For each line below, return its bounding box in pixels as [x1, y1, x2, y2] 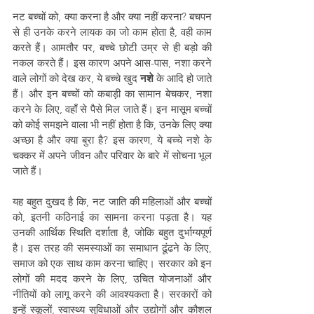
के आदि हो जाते [153, 71, 212, 85]
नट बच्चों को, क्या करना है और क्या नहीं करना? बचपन [13, 10, 212, 23]
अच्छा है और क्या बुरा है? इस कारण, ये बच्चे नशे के [13, 133, 212, 146]
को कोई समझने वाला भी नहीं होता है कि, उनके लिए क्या [13, 118, 212, 131]
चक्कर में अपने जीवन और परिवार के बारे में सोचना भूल [13, 149, 212, 162]
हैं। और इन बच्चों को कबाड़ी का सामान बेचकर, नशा [13, 87, 212, 100]
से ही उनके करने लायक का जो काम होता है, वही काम [13, 25, 212, 39]
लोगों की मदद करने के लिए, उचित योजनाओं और [13, 272, 212, 285]
